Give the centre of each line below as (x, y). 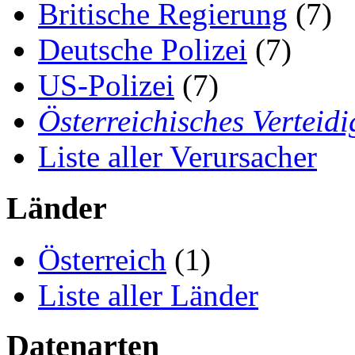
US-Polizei (106, 86)
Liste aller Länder (148, 295)
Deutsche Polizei (143, 50)
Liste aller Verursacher (177, 157)
